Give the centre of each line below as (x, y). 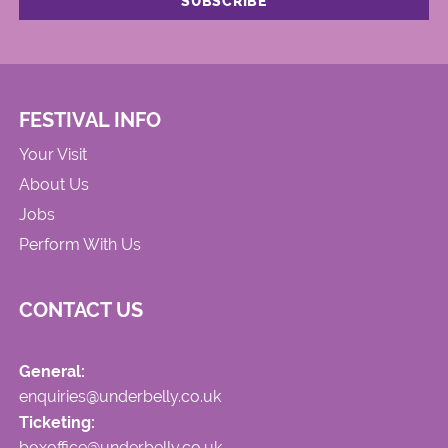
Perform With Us (80, 244)
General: (52, 372)
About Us (54, 184)
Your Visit (53, 154)
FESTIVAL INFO (90, 120)
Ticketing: (57, 422)
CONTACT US (81, 309)
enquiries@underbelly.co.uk (120, 397)
